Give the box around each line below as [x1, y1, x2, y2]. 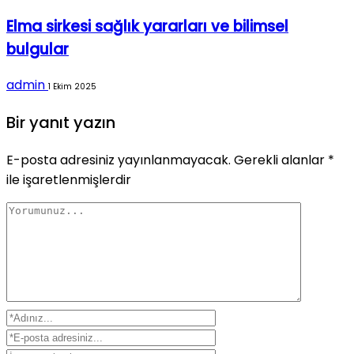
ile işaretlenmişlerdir [6, 171, 131, 190]
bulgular [6, 38, 69, 60]
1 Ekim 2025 [48, 81, 96, 93]
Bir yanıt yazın [6, 111, 115, 134]
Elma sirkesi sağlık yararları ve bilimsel [6, 15, 288, 37]
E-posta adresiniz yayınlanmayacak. [6, 151, 231, 170]
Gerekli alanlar [234, 151, 328, 170]
